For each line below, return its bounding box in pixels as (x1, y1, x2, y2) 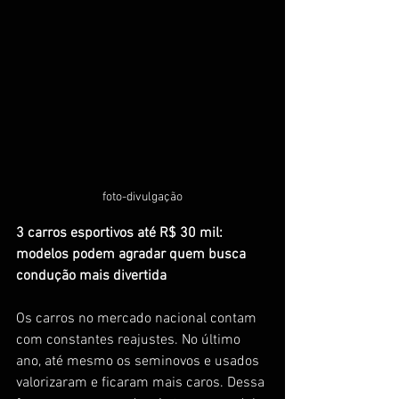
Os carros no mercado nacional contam (16, 309, 260, 328)
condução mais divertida (16, 266, 167, 285)
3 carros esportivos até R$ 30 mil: (16, 224, 226, 242)
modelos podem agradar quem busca (16, 245, 249, 264)
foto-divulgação (102, 189, 183, 205)
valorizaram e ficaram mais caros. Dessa (16, 373, 268, 392)
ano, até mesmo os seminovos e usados (16, 352, 263, 370)
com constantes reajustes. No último (16, 330, 244, 349)
